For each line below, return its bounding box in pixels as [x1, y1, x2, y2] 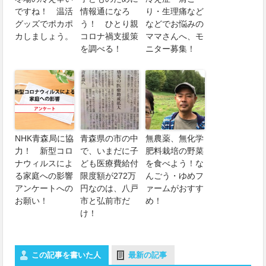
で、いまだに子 [80, 146, 139, 156]
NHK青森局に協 [15, 134, 74, 144]
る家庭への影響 [15, 171, 74, 181]
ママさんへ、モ [145, 31, 204, 42]
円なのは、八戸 [80, 183, 139, 194]
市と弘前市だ [80, 196, 131, 206]
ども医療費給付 [80, 159, 139, 169]
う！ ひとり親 [80, 19, 139, 29]
